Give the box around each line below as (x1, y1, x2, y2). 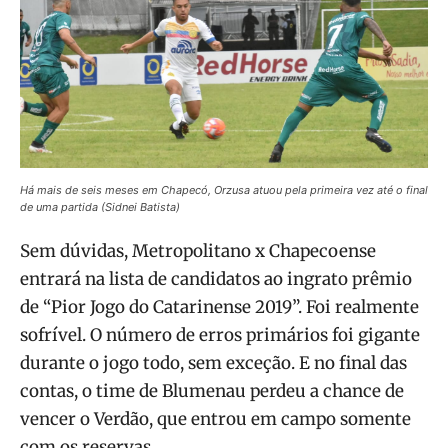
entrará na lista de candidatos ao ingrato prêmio (20, 268, 412, 291)
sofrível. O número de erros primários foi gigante (20, 324, 420, 347)
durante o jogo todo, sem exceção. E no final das (20, 352, 407, 375)
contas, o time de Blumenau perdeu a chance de (20, 380, 404, 403)
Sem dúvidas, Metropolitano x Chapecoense (20, 240, 376, 263)
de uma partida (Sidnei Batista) (20, 200, 180, 215)
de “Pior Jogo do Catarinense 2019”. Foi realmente (20, 296, 419, 319)
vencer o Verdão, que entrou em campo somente (20, 408, 411, 431)
